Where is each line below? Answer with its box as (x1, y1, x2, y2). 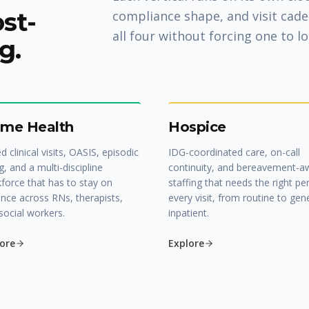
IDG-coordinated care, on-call (168, 146, 300, 159)
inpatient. (168, 206, 209, 219)
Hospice (168, 119, 226, 135)
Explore (168, 237, 204, 250)
